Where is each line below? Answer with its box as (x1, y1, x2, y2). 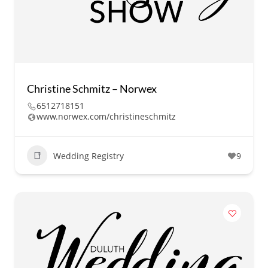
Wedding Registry (53, 150, 124, 162)
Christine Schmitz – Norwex (27, 82, 157, 95)
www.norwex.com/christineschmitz (36, 111, 176, 122)
